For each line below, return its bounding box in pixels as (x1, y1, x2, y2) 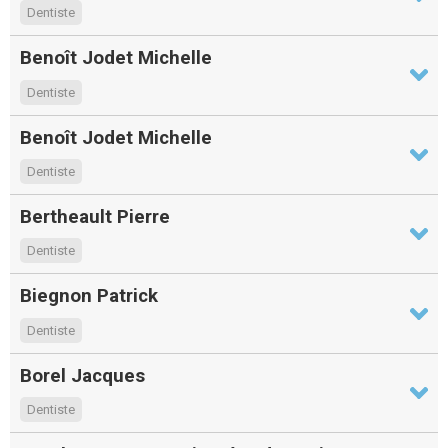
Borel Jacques (20, 363, 145, 387)
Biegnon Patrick (20, 284, 158, 308)
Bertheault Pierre (20, 205, 170, 229)
